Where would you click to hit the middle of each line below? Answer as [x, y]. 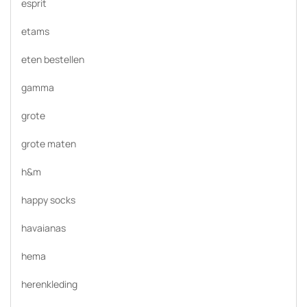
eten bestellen [53, 59]
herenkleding [49, 284]
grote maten [49, 144]
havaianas [44, 228]
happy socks [48, 200]
